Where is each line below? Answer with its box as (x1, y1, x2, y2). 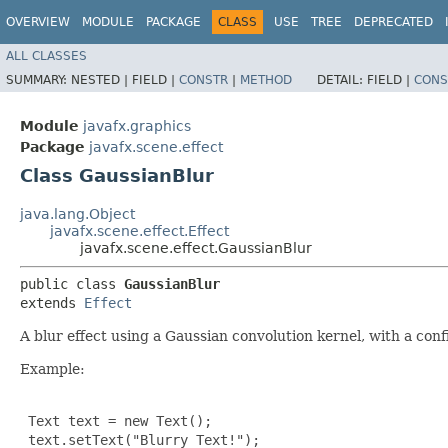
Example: (20, 360, 85, 377)
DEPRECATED (354, 15, 433, 29)
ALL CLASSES (6, 48, 87, 63)
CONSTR (179, 72, 228, 87)
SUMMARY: (6, 72, 71, 87)
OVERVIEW (6, 15, 70, 29)
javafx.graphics (83, 117, 191, 134)
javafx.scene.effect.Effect (50, 222, 229, 239)
